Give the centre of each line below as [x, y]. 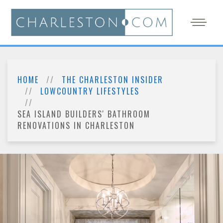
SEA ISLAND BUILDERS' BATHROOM [84, 114]
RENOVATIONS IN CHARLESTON [76, 125]
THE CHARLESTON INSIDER [112, 80]
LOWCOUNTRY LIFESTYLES [90, 91]
